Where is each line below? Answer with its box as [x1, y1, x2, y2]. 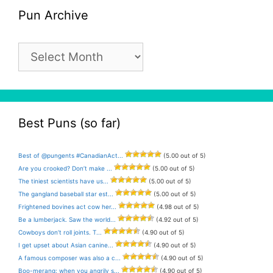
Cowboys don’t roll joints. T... [18, 229, 102, 236]
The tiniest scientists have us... [18, 177, 108, 185]
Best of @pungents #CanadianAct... [18, 152, 123, 159]
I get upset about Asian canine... [18, 241, 113, 249]
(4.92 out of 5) [154, 216, 199, 223]
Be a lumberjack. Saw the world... [18, 216, 116, 223]
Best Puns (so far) [18, 116, 121, 130]
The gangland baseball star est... [18, 190, 113, 197]
